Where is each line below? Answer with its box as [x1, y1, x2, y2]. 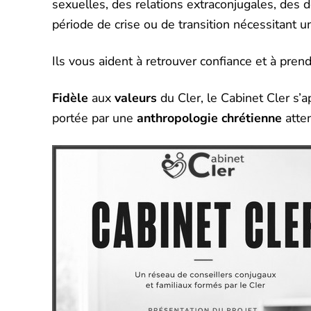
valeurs [115, 90, 158, 107]
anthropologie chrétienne [137, 110, 283, 127]
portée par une [52, 110, 137, 127]
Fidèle [52, 90, 89, 107]
